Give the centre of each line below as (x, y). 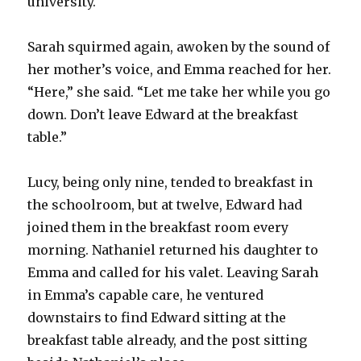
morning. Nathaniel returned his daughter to (173, 249)
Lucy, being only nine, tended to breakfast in (170, 182)
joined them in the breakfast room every (158, 227)
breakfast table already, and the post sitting (168, 340)
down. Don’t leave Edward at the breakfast (163, 114)
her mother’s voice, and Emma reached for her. (180, 69)
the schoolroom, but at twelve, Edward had (165, 204)
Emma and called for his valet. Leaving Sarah (173, 272)
